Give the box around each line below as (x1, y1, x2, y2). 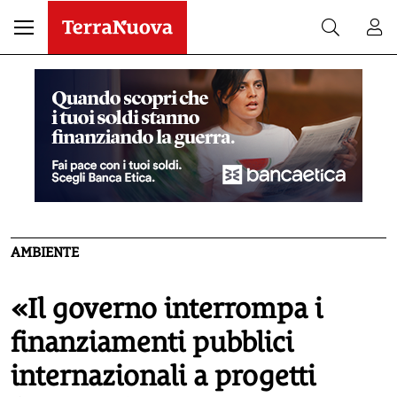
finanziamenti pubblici (11, 326, 293, 358)
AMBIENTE (11, 244, 79, 261)
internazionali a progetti (11, 360, 315, 392)
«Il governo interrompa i (11, 292, 323, 324)
